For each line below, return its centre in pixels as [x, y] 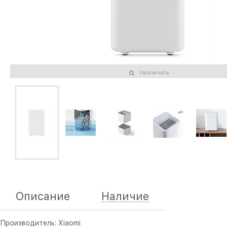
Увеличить [154, 73]
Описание [43, 196]
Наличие [125, 196]
